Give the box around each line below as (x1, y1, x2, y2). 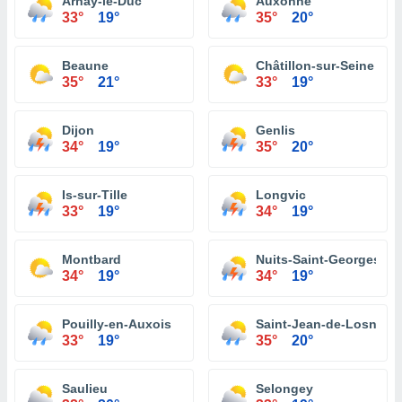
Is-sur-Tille (62, 188, 127, 202)
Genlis (256, 123, 295, 137)
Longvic (256, 188, 306, 202)
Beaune (62, 58, 109, 73)
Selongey (256, 381, 313, 396)
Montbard (62, 252, 121, 267)
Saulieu (62, 381, 108, 396)
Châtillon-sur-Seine (256, 58, 374, 73)
